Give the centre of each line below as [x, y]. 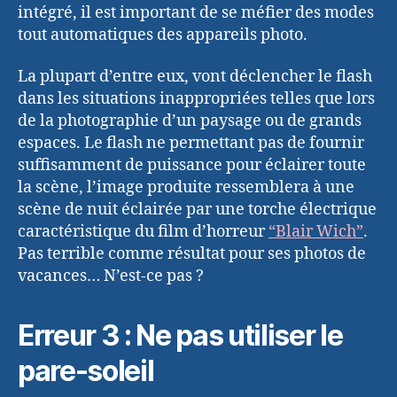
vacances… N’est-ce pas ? [111, 276]
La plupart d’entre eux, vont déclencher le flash [195, 77]
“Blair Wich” [316, 232]
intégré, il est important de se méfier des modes [196, 12]
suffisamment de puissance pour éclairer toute [192, 166]
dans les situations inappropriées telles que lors [196, 99]
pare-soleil [86, 371]
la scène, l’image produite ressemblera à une [186, 188]
